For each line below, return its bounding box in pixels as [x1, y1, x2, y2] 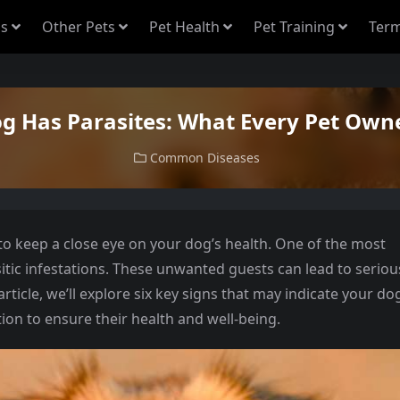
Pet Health [149, 16, 220, 37]
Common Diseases [149, 149, 260, 166]
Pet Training [254, 16, 335, 37]
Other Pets [42, 16, 115, 37]
